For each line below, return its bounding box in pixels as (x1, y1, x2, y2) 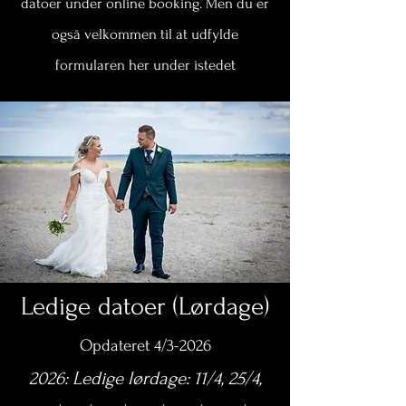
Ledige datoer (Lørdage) (21, 292, 269, 321)
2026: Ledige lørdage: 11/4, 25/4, (28, 368, 262, 389)
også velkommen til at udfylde (52, 25, 238, 43)
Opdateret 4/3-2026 (79, 336, 211, 355)
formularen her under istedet (54, 56, 236, 73)
